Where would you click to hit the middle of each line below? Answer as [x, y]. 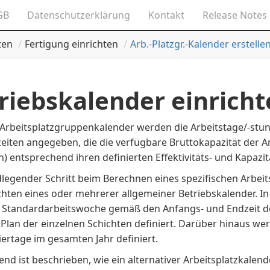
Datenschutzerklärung [79, 15]
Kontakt [167, 15]
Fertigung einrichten [72, 44]
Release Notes [235, 15]
